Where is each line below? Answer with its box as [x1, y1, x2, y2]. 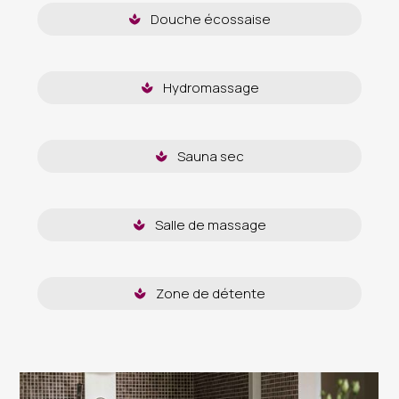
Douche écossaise [151, 10, 271, 28]
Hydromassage [162, 78, 259, 97]
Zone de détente [156, 284, 265, 303]
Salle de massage [155, 216, 266, 234]
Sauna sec [177, 147, 244, 166]
